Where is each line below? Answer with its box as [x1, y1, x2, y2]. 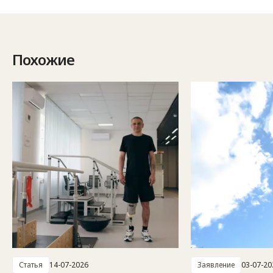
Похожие [12, 49, 74, 69]
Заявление [197, 259, 235, 270]
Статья [19, 259, 43, 270]
